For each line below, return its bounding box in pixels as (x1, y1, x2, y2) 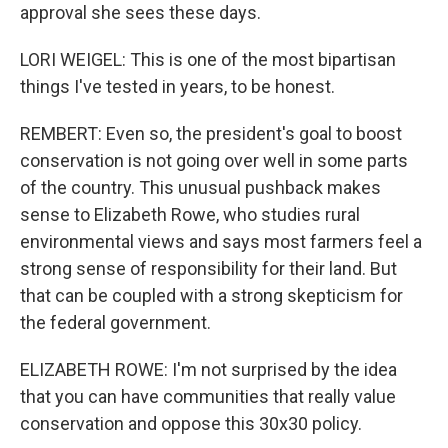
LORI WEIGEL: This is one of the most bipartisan (20, 49, 396, 70)
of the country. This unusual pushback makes (20, 177, 381, 198)
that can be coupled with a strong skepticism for (20, 285, 403, 306)
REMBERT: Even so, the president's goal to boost (20, 123, 402, 144)
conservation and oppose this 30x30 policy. (20, 413, 362, 434)
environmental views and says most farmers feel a (20, 231, 422, 252)
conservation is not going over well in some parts (20, 150, 408, 171)
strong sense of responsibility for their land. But (20, 258, 397, 279)
